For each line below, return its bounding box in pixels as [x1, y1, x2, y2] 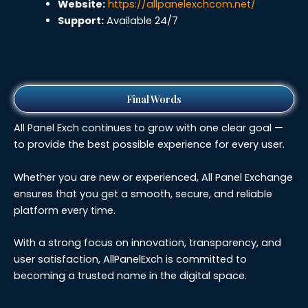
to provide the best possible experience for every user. [14, 137, 285, 152]
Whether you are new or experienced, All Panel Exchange [14, 170, 293, 184]
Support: [57, 14, 104, 28]
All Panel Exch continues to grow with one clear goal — [14, 121, 283, 135]
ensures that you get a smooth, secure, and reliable [14, 186, 272, 201]
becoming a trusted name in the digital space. [14, 268, 247, 283]
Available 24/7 [103, 14, 178, 28]
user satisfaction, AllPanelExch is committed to [14, 252, 247, 266]
